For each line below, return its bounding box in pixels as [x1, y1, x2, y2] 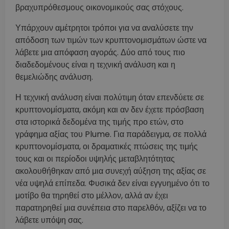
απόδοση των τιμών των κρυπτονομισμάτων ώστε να [15, 34, 207, 46]
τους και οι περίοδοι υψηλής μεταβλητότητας [15, 152, 175, 165]
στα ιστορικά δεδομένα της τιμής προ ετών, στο [15, 116, 184, 128]
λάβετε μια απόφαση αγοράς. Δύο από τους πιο [15, 46, 185, 58]
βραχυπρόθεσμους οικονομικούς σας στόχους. [15, 1, 184, 13]
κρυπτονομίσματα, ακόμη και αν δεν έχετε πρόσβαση [15, 103, 204, 116]
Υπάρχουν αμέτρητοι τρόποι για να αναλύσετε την [15, 21, 193, 34]
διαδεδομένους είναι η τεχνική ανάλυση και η [15, 58, 175, 71]
